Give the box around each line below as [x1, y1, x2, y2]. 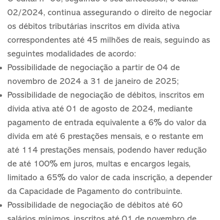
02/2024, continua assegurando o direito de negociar [7, 8, 212, 18]
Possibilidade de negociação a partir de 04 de [7, 63, 180, 73]
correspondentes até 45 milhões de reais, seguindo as [7, 36, 210, 45]
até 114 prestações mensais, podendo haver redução [7, 146, 207, 155]
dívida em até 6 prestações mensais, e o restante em [7, 132, 203, 141]
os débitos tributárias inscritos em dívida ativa [7, 22, 180, 31]
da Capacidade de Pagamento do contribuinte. [7, 187, 182, 196]
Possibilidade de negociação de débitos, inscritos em [7, 91, 204, 100]
